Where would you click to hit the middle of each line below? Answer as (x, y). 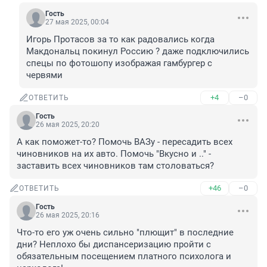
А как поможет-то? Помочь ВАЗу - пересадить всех (125, 142)
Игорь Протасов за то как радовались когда (120, 40)
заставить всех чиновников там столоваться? (115, 166)
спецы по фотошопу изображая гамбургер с (119, 63)
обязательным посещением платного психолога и (124, 257)
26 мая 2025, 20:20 (68, 125)
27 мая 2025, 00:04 (77, 22)
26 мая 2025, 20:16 (68, 215)
